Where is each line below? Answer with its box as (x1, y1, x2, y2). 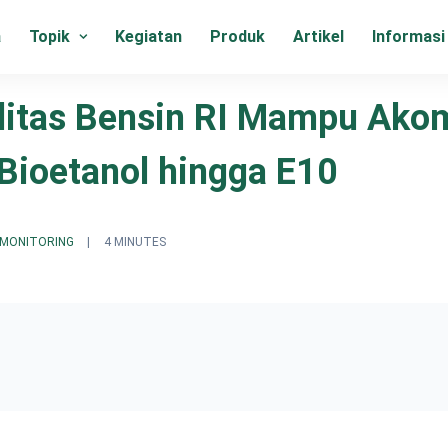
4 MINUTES (104, 235, 167, 249)
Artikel (293, 27, 344, 46)
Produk (210, 27, 265, 46)
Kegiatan (115, 27, 182, 46)
